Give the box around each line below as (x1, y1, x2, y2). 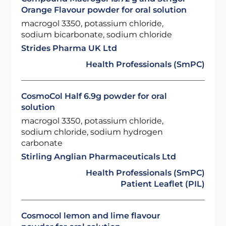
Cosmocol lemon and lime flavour (21, 211, 161, 220)
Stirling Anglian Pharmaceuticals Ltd (21, 152, 177, 161)
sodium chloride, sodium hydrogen (21, 127, 163, 137)
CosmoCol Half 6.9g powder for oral (21, 91, 167, 101)
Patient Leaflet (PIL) (120, 179, 205, 189)
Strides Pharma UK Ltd (21, 43, 118, 53)
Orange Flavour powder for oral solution (21, 5, 187, 15)
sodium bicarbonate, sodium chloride (21, 30, 173, 39)
